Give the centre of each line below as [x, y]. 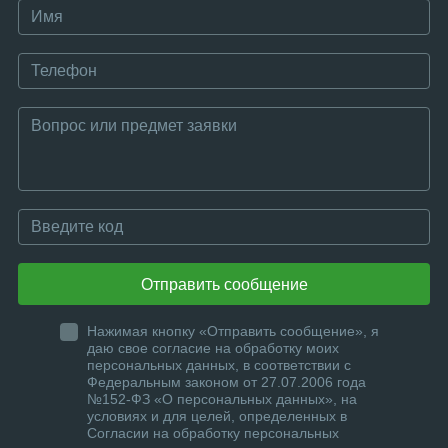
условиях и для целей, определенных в [217, 416]
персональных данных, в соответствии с [219, 365]
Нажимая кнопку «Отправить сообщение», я [233, 331]
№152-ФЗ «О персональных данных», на [222, 399]
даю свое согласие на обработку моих [213, 348]
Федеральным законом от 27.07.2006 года [226, 382]
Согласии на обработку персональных [213, 433]
